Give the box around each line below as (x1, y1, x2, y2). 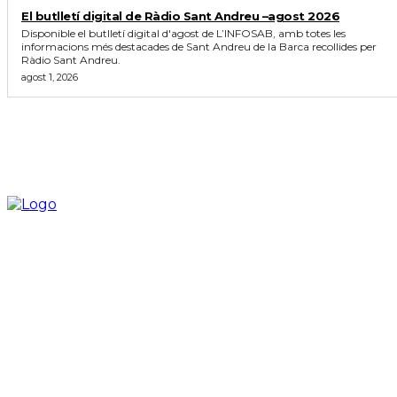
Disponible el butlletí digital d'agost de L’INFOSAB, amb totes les (21, 26, 346, 40)
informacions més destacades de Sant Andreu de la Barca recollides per (21, 39, 377, 53)
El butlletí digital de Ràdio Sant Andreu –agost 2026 (21, 8, 339, 23)
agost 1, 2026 (21, 70, 78, 83)
